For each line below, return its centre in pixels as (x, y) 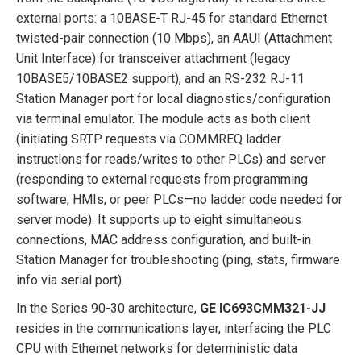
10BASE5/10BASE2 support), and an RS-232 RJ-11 (160, 78)
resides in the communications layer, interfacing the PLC (174, 328)
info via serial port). (70, 280)
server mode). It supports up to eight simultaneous (159, 219)
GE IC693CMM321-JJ (263, 308)
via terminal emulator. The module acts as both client (163, 118)
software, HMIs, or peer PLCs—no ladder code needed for (179, 199)
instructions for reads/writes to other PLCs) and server (171, 159)
